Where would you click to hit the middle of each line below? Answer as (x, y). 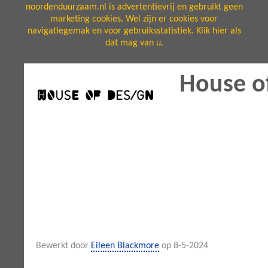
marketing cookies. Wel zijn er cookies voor (134, 19)
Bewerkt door (63, 246)
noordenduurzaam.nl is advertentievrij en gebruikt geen (134, 7)
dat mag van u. (134, 43)
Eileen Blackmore (125, 246)
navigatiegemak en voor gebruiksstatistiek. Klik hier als (134, 31)
